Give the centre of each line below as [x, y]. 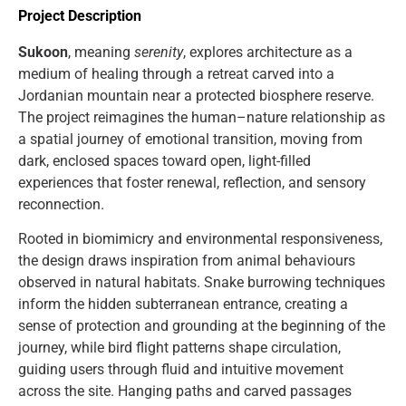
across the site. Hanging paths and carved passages [185, 391]
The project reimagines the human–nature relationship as [202, 117]
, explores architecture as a [268, 52]
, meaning [101, 52]
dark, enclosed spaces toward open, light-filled [164, 160]
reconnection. [61, 204]
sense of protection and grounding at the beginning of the [202, 326]
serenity [159, 52]
